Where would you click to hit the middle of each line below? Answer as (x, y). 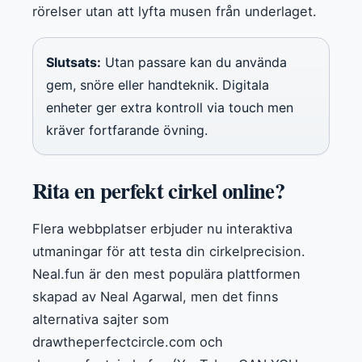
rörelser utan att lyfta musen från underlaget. (175, 11)
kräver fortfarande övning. (127, 130)
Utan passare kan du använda (194, 62)
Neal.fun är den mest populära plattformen (166, 274)
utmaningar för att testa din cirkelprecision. (169, 251)
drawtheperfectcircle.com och (128, 341)
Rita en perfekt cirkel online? (158, 190)
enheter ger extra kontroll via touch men (170, 107)
